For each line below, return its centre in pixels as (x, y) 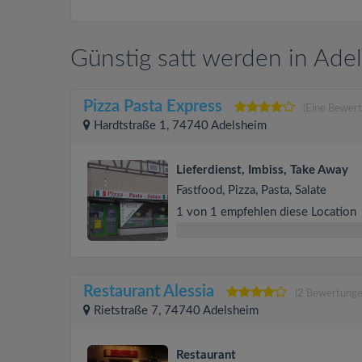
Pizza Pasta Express (153, 107)
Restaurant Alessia (149, 292)
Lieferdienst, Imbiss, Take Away (262, 170)
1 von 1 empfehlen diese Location (266, 212)
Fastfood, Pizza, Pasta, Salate (251, 190)
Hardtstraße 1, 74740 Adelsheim (180, 126)
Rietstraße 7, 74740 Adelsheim (176, 311)
